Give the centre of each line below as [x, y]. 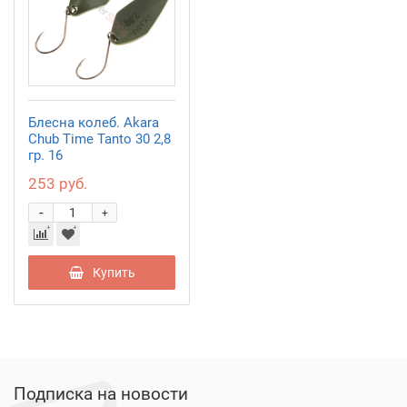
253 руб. [58, 184]
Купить [114, 273]
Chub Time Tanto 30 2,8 [99, 139]
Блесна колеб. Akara [94, 123]
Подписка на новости [101, 394]
